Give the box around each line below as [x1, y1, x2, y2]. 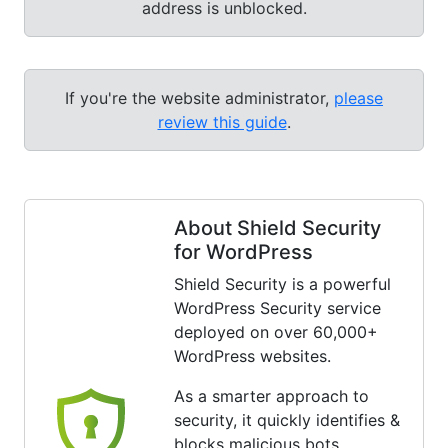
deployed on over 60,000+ [173, 322, 378, 343]
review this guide [157, 112, 287, 133]
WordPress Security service [173, 298, 381, 319]
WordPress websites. [173, 346, 331, 367]
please [334, 88, 383, 109]
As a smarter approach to [173, 386, 369, 407]
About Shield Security [173, 216, 381, 241]
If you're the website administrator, [65, 88, 334, 109]
